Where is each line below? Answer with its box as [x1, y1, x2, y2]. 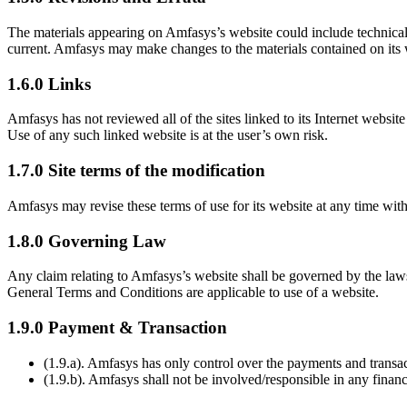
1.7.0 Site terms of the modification [7, 161, 265, 181]
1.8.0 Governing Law [7, 231, 166, 251]
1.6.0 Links [7, 74, 91, 94]
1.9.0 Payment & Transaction [7, 318, 227, 338]
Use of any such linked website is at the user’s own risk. [7, 127, 328, 144]
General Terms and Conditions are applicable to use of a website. [7, 284, 379, 301]
